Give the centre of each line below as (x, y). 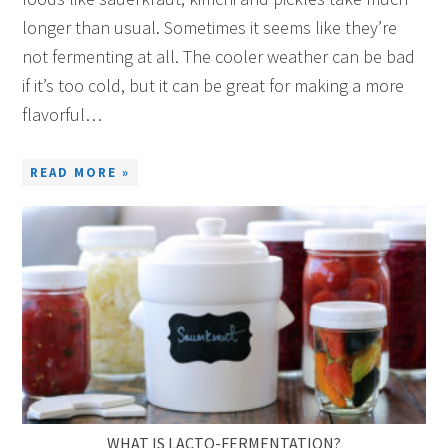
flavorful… (62, 115)
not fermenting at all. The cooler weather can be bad (219, 57)
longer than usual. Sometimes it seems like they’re (210, 28)
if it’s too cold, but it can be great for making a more (213, 86)
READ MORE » (80, 173)
